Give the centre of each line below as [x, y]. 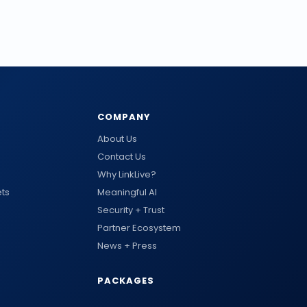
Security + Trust [131, 210]
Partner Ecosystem [139, 228]
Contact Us [122, 157]
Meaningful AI [127, 192]
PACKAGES [126, 281]
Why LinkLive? [127, 174]
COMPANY [124, 117]
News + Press [127, 246]
